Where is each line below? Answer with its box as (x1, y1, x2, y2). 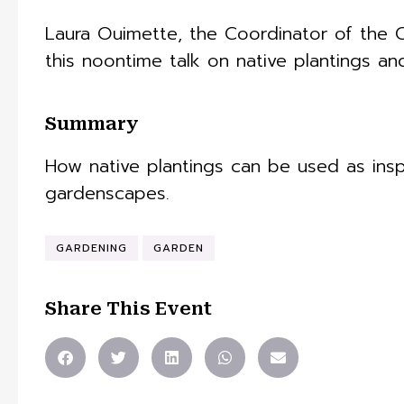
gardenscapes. (45, 179, 170, 207)
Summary (45, 113, 139, 135)
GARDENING (56, 240, 127, 257)
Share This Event (45, 298, 212, 320)
